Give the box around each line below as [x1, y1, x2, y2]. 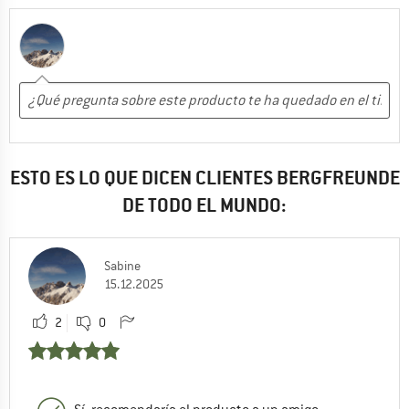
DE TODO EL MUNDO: [122, 192, 287, 217]
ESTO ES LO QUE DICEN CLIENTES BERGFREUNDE [9, 164, 400, 190]
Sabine [104, 257, 141, 274]
